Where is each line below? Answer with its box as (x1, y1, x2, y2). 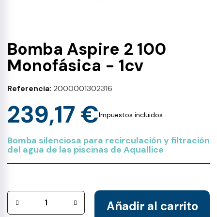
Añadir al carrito (106, 199, 198, 214)
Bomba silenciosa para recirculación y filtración (7, 135, 210, 146)
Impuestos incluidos (99, 110, 163, 119)
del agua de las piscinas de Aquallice (7, 144, 164, 155)
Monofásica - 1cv (7, 55, 143, 77)
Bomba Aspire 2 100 (7, 38, 166, 60)
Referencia (7, 83, 49, 93)
